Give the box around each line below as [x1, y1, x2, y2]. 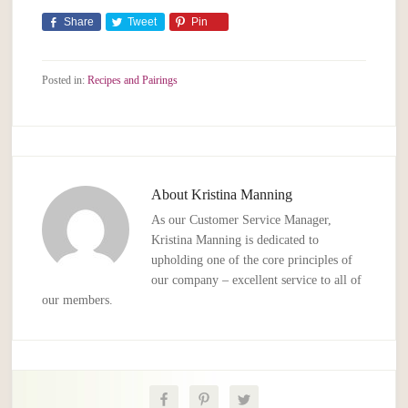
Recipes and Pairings [87, 74, 178, 87]
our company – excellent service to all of [151, 273, 362, 288]
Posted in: [42, 74, 88, 87]
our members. [42, 293, 114, 308]
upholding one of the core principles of [151, 253, 353, 268]
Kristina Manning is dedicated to [151, 233, 320, 248]
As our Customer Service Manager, [151, 213, 332, 228]
